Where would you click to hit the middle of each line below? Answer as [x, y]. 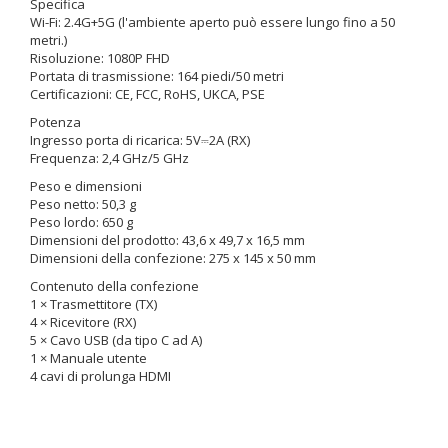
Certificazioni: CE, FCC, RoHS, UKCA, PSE [147, 94]
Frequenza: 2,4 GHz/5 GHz [109, 158]
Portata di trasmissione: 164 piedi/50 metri [157, 76]
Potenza [55, 122]
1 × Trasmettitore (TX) [93, 304]
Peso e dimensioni [86, 186]
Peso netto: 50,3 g [83, 204]
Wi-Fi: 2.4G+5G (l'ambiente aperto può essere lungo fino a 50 [212, 22]
